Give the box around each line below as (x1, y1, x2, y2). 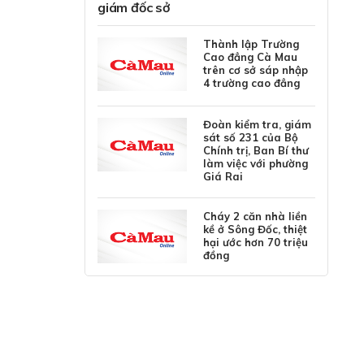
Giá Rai (203, 170, 243, 183)
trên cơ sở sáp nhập (203, 63, 308, 76)
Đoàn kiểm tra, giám (203, 118, 311, 131)
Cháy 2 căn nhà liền (203, 210, 307, 223)
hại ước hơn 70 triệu (203, 236, 308, 249)
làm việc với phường (203, 157, 308, 170)
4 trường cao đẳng (203, 76, 300, 89)
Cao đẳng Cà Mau (203, 50, 297, 63)
